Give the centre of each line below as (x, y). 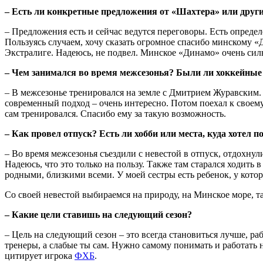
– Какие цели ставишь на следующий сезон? (98, 214)
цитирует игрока (40, 255)
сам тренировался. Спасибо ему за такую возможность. (115, 113)
